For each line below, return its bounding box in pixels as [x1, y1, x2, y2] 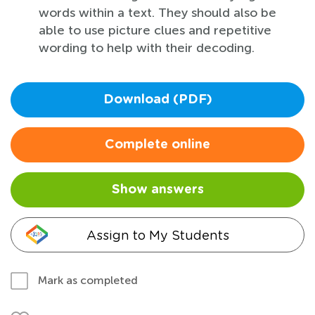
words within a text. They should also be [39, 4, 276, 20]
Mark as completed [38, 273, 138, 287]
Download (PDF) [103, 93, 212, 106]
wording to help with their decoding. [39, 39, 255, 56]
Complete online [105, 138, 210, 151]
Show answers [111, 183, 204, 196]
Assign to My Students [86, 227, 229, 243]
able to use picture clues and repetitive [39, 22, 271, 38]
